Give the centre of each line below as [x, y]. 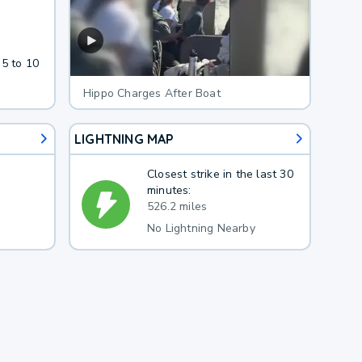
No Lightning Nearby [201, 228]
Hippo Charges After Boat [152, 93]
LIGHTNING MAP [124, 139]
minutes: [169, 190]
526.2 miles [177, 206]
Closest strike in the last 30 [220, 174]
